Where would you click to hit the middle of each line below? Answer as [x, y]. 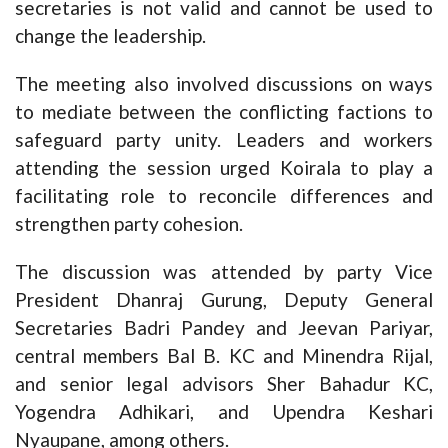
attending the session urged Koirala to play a [224, 167]
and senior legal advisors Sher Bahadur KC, [224, 383]
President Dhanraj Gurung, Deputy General [224, 299]
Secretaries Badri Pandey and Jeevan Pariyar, [224, 327]
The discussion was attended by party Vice [224, 271]
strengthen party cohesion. [129, 223]
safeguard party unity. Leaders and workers [224, 139]
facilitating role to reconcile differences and [224, 195]
